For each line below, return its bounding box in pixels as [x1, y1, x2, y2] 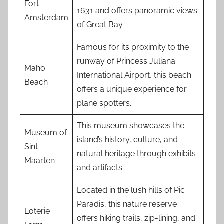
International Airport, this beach [77, 70, 191, 80]
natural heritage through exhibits [77, 148, 196, 158]
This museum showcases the [77, 120, 184, 130]
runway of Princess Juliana [77, 56, 175, 66]
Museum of [24, 127, 67, 137]
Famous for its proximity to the [77, 42, 189, 52]
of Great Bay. [77, 19, 124, 29]
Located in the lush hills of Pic [77, 185, 185, 195]
